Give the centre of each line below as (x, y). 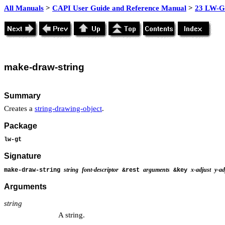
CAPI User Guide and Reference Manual (119, 8)
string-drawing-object (68, 108)
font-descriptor (100, 170)
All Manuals (24, 8)
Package (21, 126)
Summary (22, 95)
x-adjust (201, 170)
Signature (23, 156)
